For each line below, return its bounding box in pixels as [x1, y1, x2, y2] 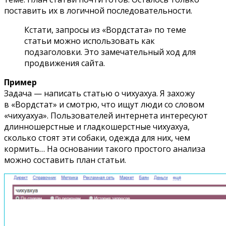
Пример [4, 76, 37, 88]
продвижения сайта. [24, 57, 105, 69]
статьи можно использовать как [24, 35, 155, 46]
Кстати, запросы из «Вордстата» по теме [24, 24, 186, 35]
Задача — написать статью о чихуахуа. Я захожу [4, 87, 195, 99]
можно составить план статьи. [4, 154, 126, 165]
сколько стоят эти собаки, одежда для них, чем [4, 132, 190, 143]
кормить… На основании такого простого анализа [4, 143, 205, 154]
